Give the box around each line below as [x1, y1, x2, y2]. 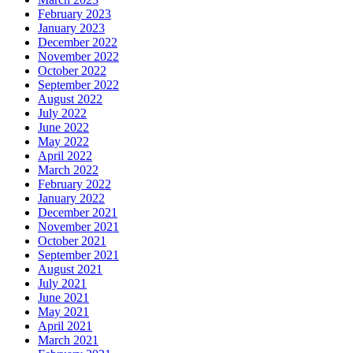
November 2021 [38, 219, 119, 233]
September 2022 [38, 77, 119, 91]
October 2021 [38, 233, 106, 247]
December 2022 [38, 35, 117, 49]
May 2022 [38, 134, 89, 148]
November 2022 [38, 49, 119, 63]
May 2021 [38, 304, 89, 318]
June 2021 [38, 290, 89, 304]
